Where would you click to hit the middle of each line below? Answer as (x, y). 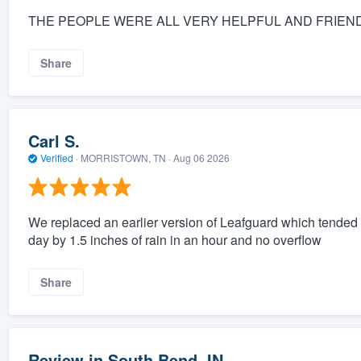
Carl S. (54, 140)
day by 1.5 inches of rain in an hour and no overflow (174, 240)
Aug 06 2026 (201, 157)
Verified (56, 157)
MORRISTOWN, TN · (125, 157)
